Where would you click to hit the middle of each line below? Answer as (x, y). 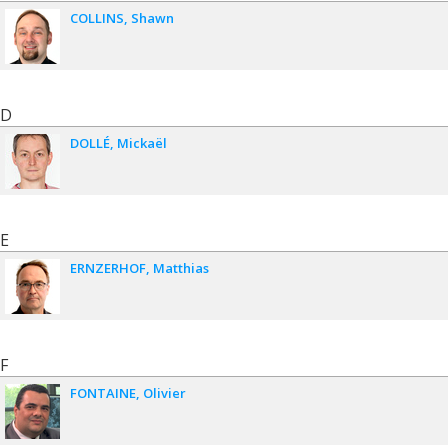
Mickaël (142, 142)
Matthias (181, 267)
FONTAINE (103, 392)
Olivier (164, 392)
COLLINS (97, 17)
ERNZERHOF (108, 267)
